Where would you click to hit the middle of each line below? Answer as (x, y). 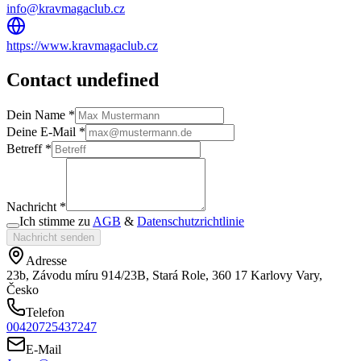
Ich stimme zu (55, 221)
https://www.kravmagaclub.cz (82, 45)
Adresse (46, 260)
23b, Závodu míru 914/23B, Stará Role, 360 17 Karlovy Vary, (164, 275)
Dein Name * (41, 114)
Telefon (45, 312)
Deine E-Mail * (46, 131)
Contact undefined (83, 79)
